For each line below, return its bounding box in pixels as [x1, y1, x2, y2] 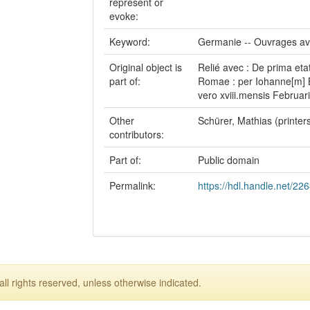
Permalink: [109, 179, 158, 192]
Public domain [198, 153, 259, 167]
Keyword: [109, 35, 153, 48]
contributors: [109, 127, 167, 141]
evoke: [109, 9, 141, 23]
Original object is [109, 60, 182, 74]
